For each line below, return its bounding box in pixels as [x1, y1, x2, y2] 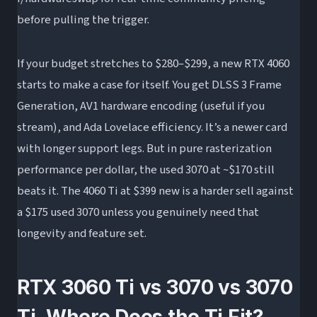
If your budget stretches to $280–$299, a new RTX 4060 [17, 55, 289, 73]
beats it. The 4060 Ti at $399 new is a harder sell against [17, 183, 294, 200]
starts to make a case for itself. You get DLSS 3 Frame [17, 76, 282, 94]
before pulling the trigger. [17, 11, 149, 29]
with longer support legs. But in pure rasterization [17, 140, 272, 158]
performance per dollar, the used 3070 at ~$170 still [17, 161, 275, 179]
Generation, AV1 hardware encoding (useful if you [17, 98, 265, 115]
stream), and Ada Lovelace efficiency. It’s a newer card [17, 119, 287, 137]
